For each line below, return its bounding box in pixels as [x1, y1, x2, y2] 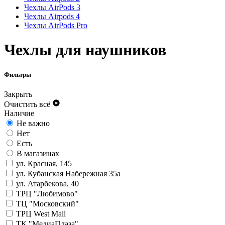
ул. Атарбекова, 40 [16, 179, 79, 188]
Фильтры [4, 70, 31, 78]
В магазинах [17, 149, 59, 158]
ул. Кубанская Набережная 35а [16, 169, 121, 178]
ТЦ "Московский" [16, 199, 79, 208]
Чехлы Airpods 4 [24, 12, 80, 21]
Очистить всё [4, 99, 50, 108]
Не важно [17, 119, 50, 128]
